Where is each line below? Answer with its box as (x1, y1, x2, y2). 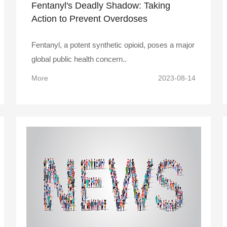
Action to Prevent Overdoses (31, 13, 147, 24)
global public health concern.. (31, 54, 127, 63)
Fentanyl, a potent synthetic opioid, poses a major (31, 40, 195, 49)
